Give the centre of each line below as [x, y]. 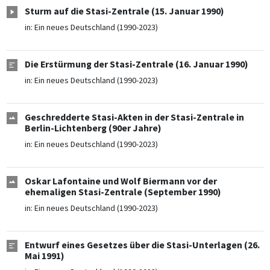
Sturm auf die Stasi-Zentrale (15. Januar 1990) [124, 11]
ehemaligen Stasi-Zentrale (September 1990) [123, 192]
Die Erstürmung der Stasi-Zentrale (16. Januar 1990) [136, 64]
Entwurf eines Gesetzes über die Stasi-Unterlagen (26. [142, 245]
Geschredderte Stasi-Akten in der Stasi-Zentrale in [134, 118]
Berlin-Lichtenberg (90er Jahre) [93, 128]
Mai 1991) [44, 256]
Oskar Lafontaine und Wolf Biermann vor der [121, 181]
